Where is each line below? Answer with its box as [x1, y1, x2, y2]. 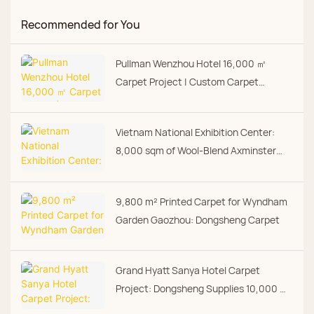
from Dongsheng [116, 162, 189, 176]
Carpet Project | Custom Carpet [116, 74, 259, 88]
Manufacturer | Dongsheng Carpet [116, 93, 269, 107]
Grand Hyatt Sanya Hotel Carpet [116, 264, 260, 278]
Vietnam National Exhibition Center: [116, 125, 275, 139]
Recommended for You [21, 16, 140, 32]
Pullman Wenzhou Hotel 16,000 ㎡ [116, 56, 266, 70]
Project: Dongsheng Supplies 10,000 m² [116, 282, 292, 296]
